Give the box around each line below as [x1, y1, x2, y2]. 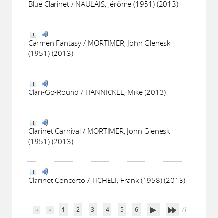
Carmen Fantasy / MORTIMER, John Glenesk [28, 38, 170, 48]
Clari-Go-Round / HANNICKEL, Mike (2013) [28, 87, 166, 97]
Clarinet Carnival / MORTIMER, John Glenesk [28, 126, 170, 136]
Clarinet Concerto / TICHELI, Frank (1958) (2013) [28, 175, 185, 185]
